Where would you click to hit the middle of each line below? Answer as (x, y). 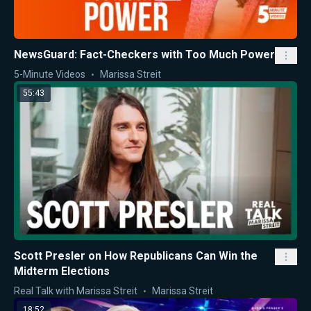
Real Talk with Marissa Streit (76, 291)
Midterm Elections (62, 271)
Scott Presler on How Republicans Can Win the (136, 256)
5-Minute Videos (50, 74)
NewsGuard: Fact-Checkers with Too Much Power (144, 54)
